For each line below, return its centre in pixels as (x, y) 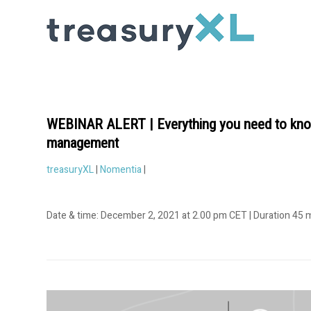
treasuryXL (70, 170)
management (83, 143)
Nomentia (121, 170)
